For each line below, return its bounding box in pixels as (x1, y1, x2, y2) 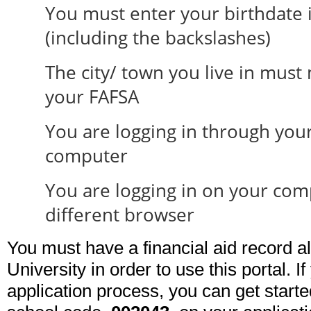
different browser (45, 202, 194, 227)
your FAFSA (45, 84, 139, 109)
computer (45, 143, 128, 168)
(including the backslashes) (45, 25, 271, 50)
